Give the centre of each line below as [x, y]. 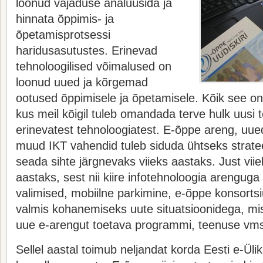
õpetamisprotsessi [63, 35]
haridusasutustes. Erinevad [87, 50]
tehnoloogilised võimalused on [94, 66]
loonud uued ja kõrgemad [82, 82]
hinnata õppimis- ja [65, 19]
